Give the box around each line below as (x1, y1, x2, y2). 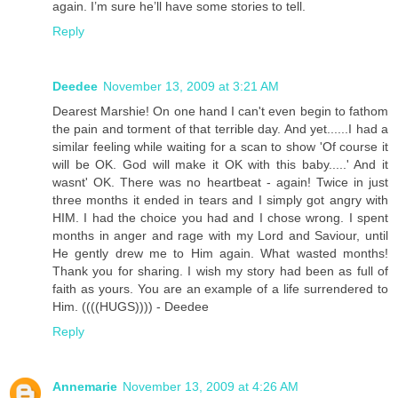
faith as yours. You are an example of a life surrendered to (52, 281, 388, 296)
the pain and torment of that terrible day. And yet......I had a (52, 121, 388, 136)
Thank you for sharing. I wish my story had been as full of (52, 263, 388, 278)
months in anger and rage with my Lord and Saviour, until (52, 227, 388, 243)
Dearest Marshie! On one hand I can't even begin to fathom (52, 103, 388, 118)
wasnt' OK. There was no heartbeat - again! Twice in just (52, 174, 388, 189)
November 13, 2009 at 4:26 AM (123, 378, 298, 394)
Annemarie (52, 378, 117, 394)
